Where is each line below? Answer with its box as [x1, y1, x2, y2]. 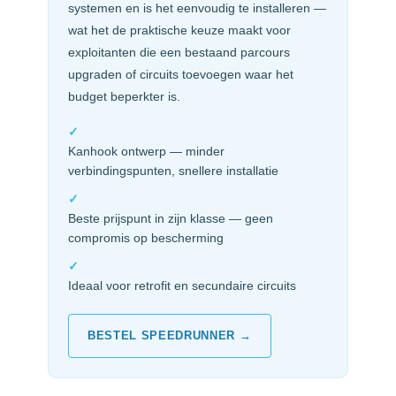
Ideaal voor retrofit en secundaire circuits [67, 278, 296, 293]
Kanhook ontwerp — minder [67, 145, 225, 159]
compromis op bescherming [67, 232, 224, 246]
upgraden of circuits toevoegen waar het [67, 67, 293, 82]
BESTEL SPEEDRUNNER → [88, 328, 252, 342]
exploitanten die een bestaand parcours [67, 45, 290, 60]
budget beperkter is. [67, 89, 180, 104]
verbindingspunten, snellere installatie [67, 164, 278, 179]
